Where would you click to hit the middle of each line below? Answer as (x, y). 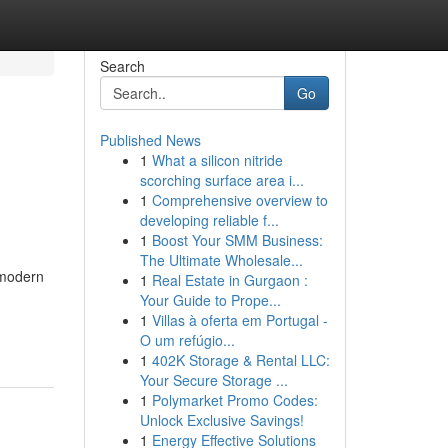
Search (122, 66)
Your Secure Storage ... (213, 380)
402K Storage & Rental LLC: (240, 360)
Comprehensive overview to (239, 200)
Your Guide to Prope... (210, 300)
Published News (150, 140)
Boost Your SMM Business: (237, 240)
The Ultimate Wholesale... (221, 260)
